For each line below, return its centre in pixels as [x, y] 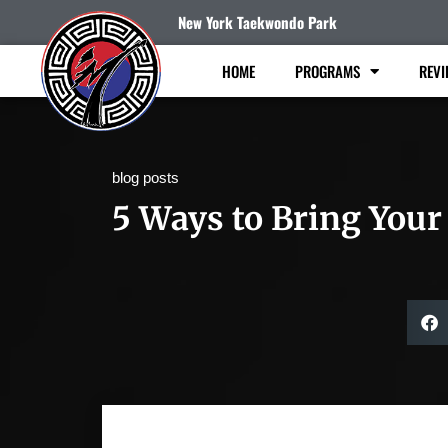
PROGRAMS [327, 71]
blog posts [145, 177]
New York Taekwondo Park [258, 22]
